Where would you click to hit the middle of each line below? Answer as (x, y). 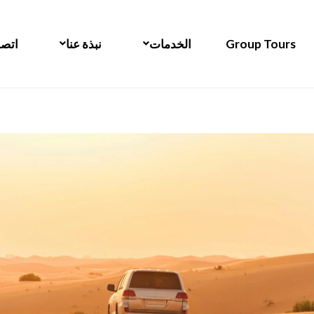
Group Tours (260, 43)
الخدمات (170, 43)
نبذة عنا (83, 43)
